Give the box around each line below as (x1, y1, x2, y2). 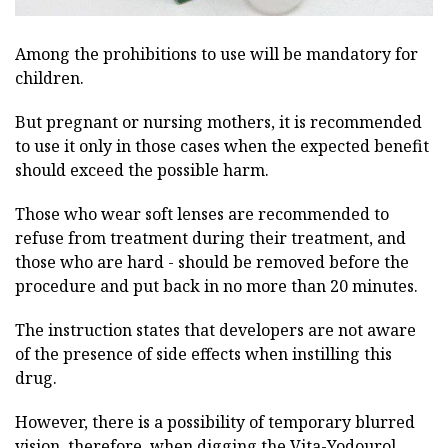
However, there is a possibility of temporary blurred (15, 411, 415, 434)
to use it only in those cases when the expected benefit (15, 135, 429, 158)
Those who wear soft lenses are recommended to (15, 203, 389, 226)
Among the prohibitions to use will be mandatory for (15, 43, 418, 66)
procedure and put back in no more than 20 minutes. (15, 275, 418, 298)
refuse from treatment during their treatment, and (15, 227, 406, 250)
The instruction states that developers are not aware (15, 319, 416, 342)
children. (15, 67, 84, 90)
